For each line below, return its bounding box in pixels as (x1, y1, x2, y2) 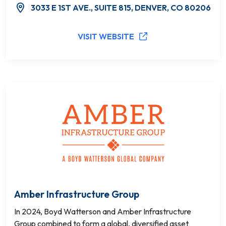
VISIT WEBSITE (78, 31, 134, 41)
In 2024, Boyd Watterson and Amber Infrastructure (14, 206, 191, 216)
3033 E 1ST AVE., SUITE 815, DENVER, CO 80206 (31, 3, 211, 13)
